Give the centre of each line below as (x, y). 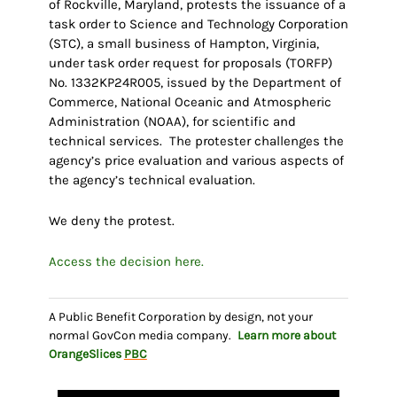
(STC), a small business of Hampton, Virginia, (183, 44)
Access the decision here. (126, 262)
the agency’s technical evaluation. (152, 180)
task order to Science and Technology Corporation (198, 24)
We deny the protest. (111, 221)
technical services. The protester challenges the (196, 141)
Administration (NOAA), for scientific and (172, 122)
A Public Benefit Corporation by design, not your (180, 317)
